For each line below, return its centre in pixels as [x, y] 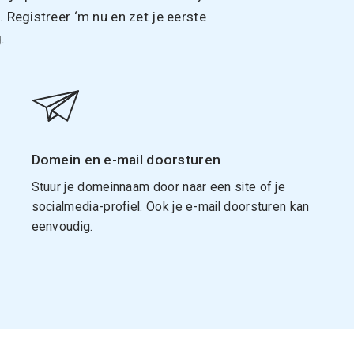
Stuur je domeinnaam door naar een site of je [158, 186]
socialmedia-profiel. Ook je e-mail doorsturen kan [170, 206]
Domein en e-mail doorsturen [126, 159]
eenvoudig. [62, 226]
